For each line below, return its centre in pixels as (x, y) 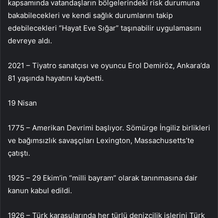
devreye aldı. (30, 40)
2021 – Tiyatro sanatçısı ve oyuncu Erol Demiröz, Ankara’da (109, 65)
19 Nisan (22, 103)
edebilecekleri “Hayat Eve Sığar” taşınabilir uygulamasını (105, 28)
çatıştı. (19, 153)
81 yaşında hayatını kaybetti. (56, 78)
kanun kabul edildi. (40, 190)
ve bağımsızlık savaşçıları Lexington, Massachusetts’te (101, 140)
